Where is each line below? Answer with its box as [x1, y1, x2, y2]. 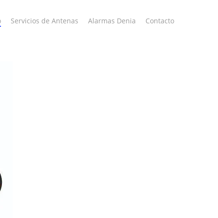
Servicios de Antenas [11, 16, 78, 25]
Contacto [145, 16, 174, 25]
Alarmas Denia [88, 16, 136, 25]
